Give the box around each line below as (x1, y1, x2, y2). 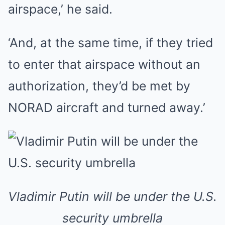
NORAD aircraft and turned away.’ (8, 100, 205, 115)
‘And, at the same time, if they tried (8, 35, 213, 50)
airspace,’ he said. (8, 2, 113, 17)
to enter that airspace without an (8, 57, 200, 72)
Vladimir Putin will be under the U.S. (8, 189, 217, 204)
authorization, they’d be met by (8, 78, 190, 93)
